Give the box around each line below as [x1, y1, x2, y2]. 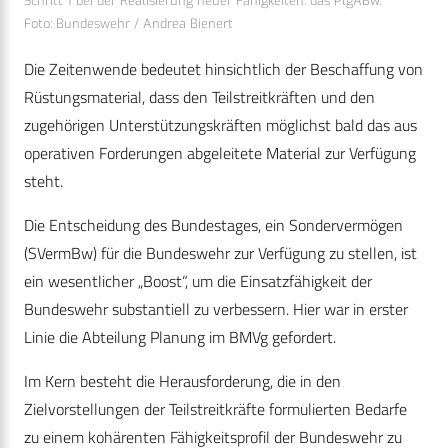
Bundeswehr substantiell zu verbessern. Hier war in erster [24, 297, 408, 322]
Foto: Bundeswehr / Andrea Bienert [24, 15, 233, 33]
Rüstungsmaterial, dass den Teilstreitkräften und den [24, 85, 375, 110]
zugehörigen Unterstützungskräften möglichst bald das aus [24, 113, 417, 138]
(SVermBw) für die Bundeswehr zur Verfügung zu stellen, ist [24, 241, 417, 266]
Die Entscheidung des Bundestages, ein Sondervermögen [24, 213, 403, 238]
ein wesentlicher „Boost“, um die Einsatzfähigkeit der [24, 269, 372, 294]
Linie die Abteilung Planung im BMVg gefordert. [24, 325, 336, 350]
